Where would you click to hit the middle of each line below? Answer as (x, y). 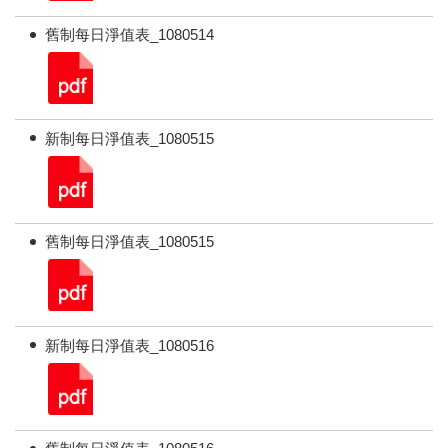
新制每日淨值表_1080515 (130, 138)
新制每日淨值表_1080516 (130, 345)
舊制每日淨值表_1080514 (130, 35)
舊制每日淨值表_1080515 (130, 242)
